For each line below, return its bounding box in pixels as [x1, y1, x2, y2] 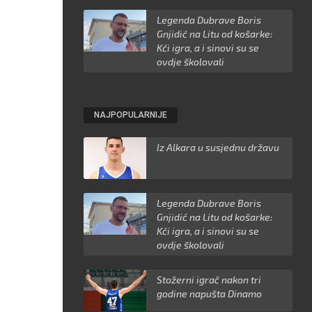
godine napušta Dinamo [157, 288, 263, 300]
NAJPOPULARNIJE [94, 110, 168, 120]
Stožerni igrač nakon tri [157, 274, 262, 286]
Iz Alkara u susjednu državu [157, 141, 280, 154]
